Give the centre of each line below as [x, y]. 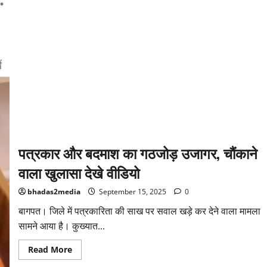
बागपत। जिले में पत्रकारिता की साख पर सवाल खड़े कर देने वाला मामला [139, 211]
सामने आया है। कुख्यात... [61, 226]
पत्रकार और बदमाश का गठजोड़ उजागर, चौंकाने [138, 153]
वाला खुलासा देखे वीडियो [79, 173]
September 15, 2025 [132, 192]
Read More [50, 250]
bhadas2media [54, 192]
